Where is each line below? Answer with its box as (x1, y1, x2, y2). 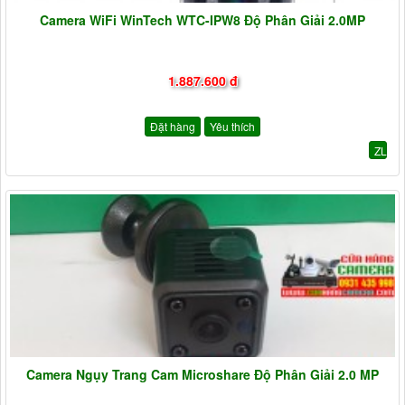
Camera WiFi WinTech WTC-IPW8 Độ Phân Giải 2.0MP (40, 11, 365, 30)
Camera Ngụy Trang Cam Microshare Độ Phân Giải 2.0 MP (26, 365, 379, 384)
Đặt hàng (150, 118, 195, 135)
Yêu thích (210, 118, 255, 135)
